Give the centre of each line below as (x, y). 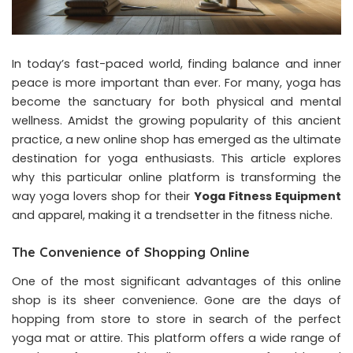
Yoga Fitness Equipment (268, 196)
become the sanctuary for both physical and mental (176, 101)
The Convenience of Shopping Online (131, 251)
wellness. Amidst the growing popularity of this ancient (176, 120)
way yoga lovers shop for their (103, 196)
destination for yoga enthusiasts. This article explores (176, 158)
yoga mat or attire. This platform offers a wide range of (176, 338)
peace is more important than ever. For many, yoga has (176, 82)
